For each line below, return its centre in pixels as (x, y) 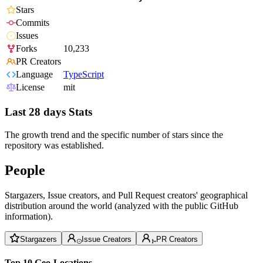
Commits (33, 23)
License (30, 87)
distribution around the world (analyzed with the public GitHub (122, 205)
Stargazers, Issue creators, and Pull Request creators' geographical (126, 195)
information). (29, 216)
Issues (27, 36)
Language (34, 75)
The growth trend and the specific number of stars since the (114, 134)
